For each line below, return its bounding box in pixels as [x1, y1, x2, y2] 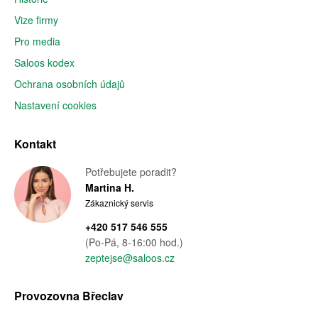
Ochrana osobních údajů [14, 77, 125, 91]
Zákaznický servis [85, 197, 153, 209]
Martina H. [85, 180, 134, 194]
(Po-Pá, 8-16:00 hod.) [85, 235, 183, 249]
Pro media [14, 34, 60, 48]
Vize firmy [14, 13, 58, 27]
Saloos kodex [14, 55, 75, 70]
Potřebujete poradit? [85, 165, 177, 179]
